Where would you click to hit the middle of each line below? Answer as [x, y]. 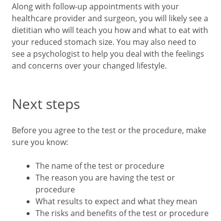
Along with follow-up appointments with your [95, 6]
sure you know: [40, 142]
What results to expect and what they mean [116, 201]
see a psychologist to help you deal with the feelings [108, 54]
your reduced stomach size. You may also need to [104, 42]
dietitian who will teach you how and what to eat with [110, 30]
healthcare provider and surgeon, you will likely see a [110, 18]
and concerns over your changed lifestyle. [89, 66]
